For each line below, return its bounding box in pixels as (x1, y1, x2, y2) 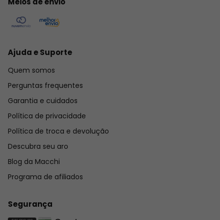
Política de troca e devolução (8, 126, 109, 136)
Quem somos (8, 65, 55, 75)
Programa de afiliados (8, 171, 83, 182)
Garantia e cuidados (8, 95, 78, 106)
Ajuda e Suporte (8, 47, 72, 57)
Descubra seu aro (8, 141, 68, 151)
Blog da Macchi (8, 156, 60, 166)
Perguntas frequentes (8, 80, 83, 90)
